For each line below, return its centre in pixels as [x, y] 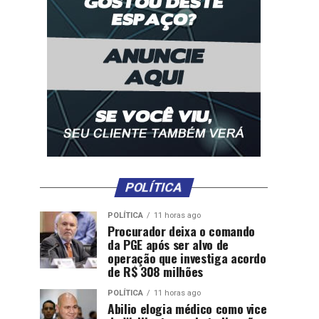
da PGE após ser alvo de [168, 244]
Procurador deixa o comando [181, 231]
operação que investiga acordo [187, 258]
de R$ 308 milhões [156, 271]
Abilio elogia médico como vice [187, 308]
